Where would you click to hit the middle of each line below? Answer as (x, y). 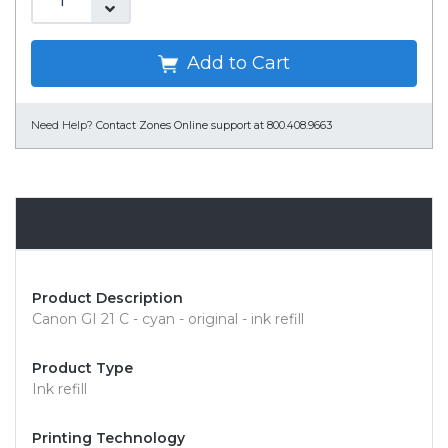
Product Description (107, 298)
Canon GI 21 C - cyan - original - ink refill (168, 319)
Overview (73, 224)
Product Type (82, 368)
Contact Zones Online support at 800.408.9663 (214, 126)
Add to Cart (236, 63)
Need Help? (62, 126)
